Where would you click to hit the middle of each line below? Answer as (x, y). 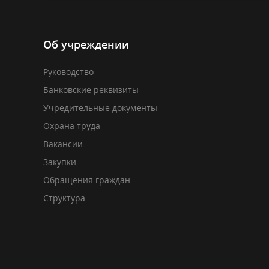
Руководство (68, 72)
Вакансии (63, 144)
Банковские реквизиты (91, 90)
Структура (64, 198)
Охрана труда (72, 126)
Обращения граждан (87, 180)
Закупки (60, 162)
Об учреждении (86, 44)
